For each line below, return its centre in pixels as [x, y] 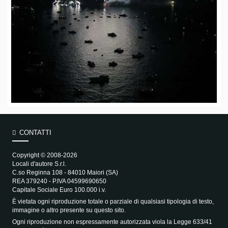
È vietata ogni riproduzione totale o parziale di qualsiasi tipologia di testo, [113, 201]
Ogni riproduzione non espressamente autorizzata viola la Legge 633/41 [112, 222]
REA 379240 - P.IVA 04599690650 [59, 181]
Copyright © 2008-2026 [45, 155]
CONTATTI [36, 133]
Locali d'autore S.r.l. [39, 164]
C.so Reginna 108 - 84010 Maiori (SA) [65, 172]
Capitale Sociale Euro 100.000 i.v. [59, 190]
